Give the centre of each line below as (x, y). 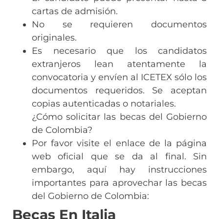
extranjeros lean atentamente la (119, 64)
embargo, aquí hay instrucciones (119, 169)
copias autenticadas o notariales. (104, 103)
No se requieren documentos (119, 24)
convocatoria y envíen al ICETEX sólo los (119, 77)
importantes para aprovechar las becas (119, 183)
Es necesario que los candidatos (119, 51)
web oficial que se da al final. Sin (119, 156)
